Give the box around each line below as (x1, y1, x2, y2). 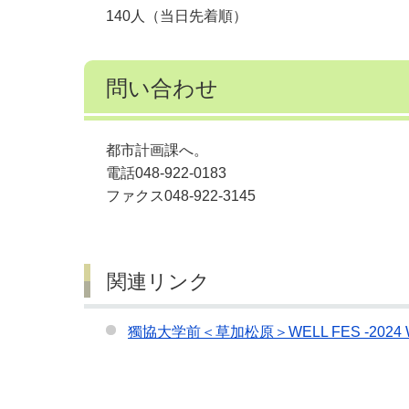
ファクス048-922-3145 (106, 188, 256, 204)
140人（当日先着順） (106, 7, 247, 24)
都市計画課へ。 (106, 142, 208, 159)
